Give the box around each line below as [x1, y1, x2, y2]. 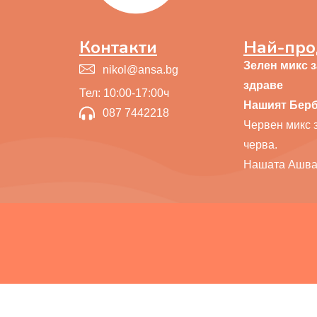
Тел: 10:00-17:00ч [79, 87, 169, 99]
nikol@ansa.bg [102, 63, 178, 76]
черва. [243, 139, 277, 151]
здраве [243, 79, 283, 91]
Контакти [79, 36, 157, 59]
